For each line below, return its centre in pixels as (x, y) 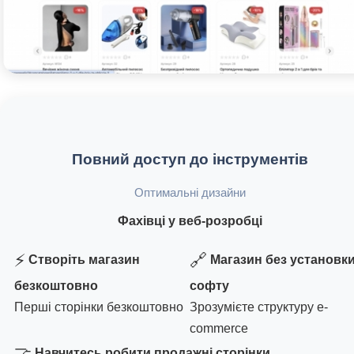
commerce (219, 329)
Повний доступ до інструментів (190, 160)
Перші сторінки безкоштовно (99, 307)
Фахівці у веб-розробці (190, 221)
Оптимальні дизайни (190, 193)
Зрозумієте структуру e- (259, 307)
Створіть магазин (84, 259)
